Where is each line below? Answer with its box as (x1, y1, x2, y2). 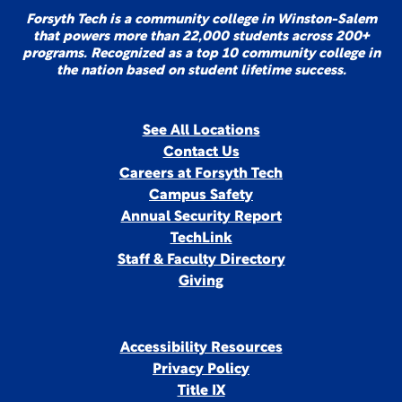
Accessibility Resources (119, 341, 283, 355)
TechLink (170, 232, 232, 246)
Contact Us (162, 145, 240, 160)
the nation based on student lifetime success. (56, 65, 346, 78)
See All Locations (142, 124, 260, 138)
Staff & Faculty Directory (117, 253, 285, 267)
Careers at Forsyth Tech (119, 167, 283, 181)
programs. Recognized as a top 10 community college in (22, 48, 380, 61)
